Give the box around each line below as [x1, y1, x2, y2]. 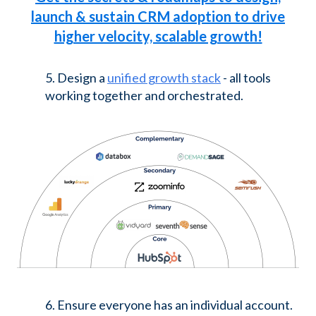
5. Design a [45, 70, 107, 86]
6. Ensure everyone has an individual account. [45, 297, 293, 313]
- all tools [221, 70, 271, 86]
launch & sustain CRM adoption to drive [31, 7, 285, 25]
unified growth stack [107, 70, 221, 86]
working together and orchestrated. [45, 87, 243, 104]
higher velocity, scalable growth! [54, 27, 262, 44]
